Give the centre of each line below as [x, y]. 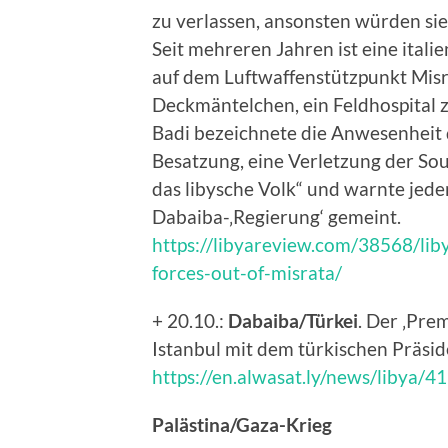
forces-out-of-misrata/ [247, 272]
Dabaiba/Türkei [293, 320]
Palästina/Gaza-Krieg [242, 424]
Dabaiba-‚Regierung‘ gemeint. [276, 216]
